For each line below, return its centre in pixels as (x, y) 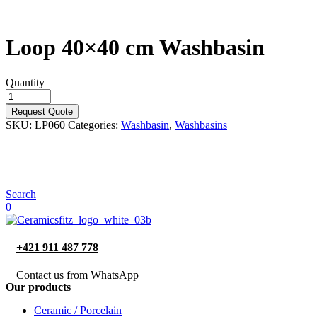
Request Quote (42, 111)
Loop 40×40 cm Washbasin (135, 48)
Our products (38, 287)
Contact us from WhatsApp (77, 275)
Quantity (25, 82)
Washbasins (201, 125)
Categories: (94, 125)
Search (21, 194)
